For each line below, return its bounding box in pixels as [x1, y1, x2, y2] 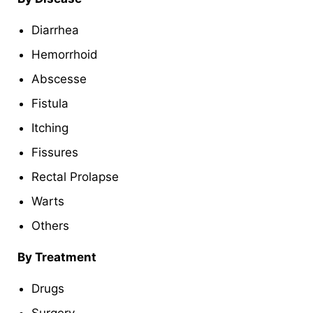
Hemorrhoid [31, 47, 98, 61]
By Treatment [17, 249, 96, 264]
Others [31, 218, 69, 233]
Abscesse [31, 71, 87, 86]
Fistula [31, 96, 68, 110]
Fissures [31, 145, 78, 159]
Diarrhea [31, 22, 79, 37]
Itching [31, 120, 68, 135]
